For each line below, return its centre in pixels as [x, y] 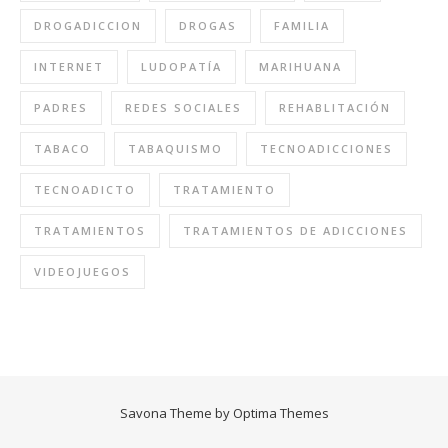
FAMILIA [302, 26]
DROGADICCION [88, 26]
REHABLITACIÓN [335, 108]
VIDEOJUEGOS [82, 272]
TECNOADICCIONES [326, 149]
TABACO [62, 149]
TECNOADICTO [85, 190]
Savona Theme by [176, 413]
